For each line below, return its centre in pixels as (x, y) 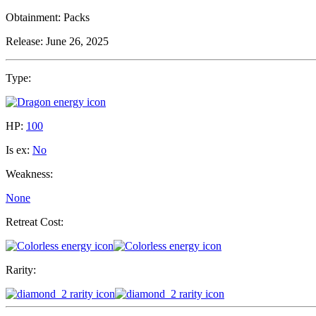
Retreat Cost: (35, 222)
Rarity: (21, 270)
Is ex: (18, 150)
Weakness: (29, 174)
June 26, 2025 (77, 42)
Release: (24, 42)
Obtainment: (33, 18)
